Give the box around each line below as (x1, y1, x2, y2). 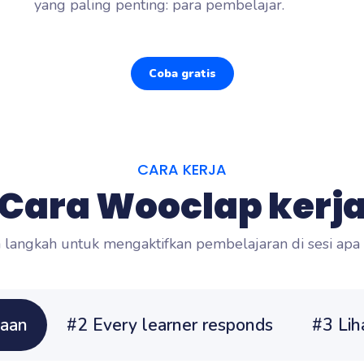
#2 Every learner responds (67, 314, 273, 336)
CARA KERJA (137, 159, 227, 180)
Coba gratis (148, 66, 216, 81)
